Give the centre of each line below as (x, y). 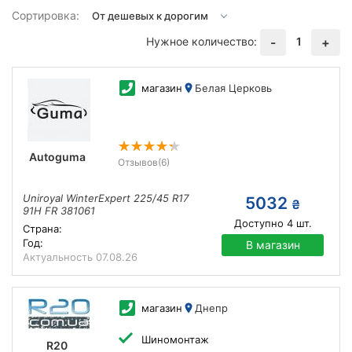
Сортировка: (46, 15)
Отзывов (137, 162)
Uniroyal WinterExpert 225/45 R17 (106, 198)
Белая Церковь (233, 88)
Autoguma (57, 157)
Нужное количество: (202, 41)
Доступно (258, 223)
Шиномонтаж (175, 339)
